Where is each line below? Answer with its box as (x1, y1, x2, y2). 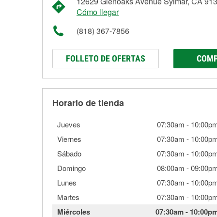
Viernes (57, 134, 81, 144)
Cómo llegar (77, 6, 119, 17)
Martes (57, 192, 79, 202)
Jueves (57, 119, 80, 129)
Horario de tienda (52, 96, 124, 109)
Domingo (57, 163, 86, 173)
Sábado (57, 148, 81, 158)
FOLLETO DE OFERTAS (66, 53, 145, 63)
